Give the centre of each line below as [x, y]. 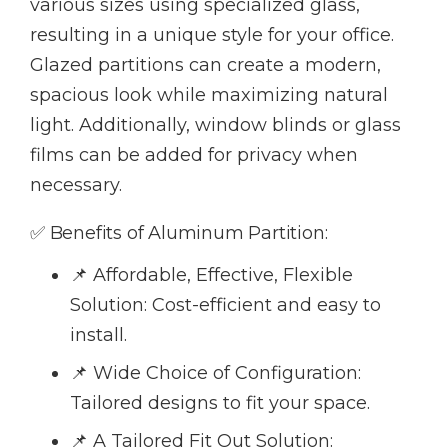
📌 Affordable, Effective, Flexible [211, 275]
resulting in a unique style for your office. [212, 35]
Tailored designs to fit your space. [220, 403]
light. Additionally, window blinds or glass [215, 125]
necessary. [76, 185]
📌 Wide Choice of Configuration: [215, 373]
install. [98, 335]
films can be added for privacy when [194, 155]
